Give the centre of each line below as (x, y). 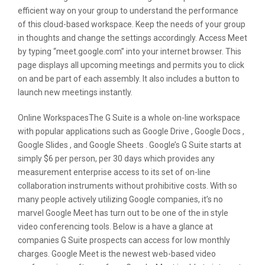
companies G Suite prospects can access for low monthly (124, 240)
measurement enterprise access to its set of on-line (114, 172)
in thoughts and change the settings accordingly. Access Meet (132, 38)
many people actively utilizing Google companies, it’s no (120, 199)
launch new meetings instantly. (75, 92)
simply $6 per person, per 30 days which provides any (116, 159)
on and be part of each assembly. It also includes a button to (129, 79)
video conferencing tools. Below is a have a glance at (115, 227)
